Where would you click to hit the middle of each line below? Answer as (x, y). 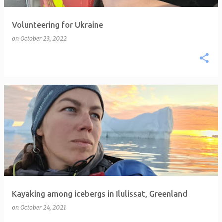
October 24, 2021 (43, 207)
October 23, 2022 (44, 38)
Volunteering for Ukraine (57, 25)
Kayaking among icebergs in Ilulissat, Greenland (100, 194)
